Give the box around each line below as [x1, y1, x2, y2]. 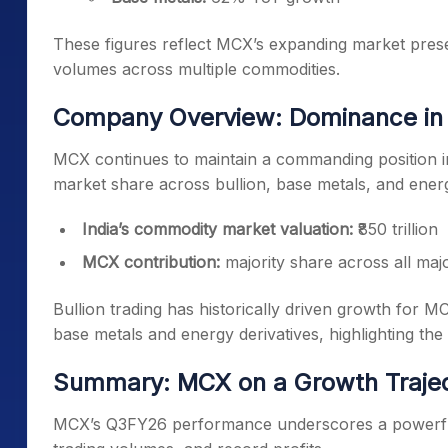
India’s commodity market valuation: [82, 219, 353, 239]
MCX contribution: [82, 252, 220, 272]
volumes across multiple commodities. [53, 59, 340, 79]
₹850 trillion [353, 219, 438, 239]
